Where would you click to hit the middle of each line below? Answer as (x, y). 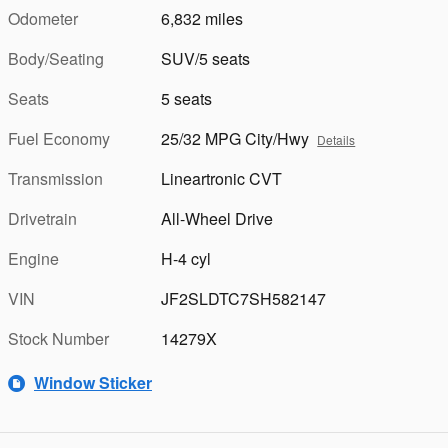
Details (336, 139)
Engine (33, 258)
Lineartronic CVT (222, 178)
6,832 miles (202, 18)
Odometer (43, 18)
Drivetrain (42, 218)
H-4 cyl (186, 258)
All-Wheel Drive (217, 218)
